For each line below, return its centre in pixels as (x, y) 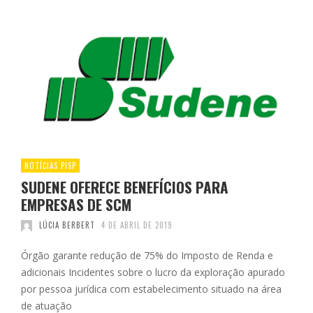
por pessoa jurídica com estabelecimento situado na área (151, 289)
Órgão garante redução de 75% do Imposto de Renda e (147, 256)
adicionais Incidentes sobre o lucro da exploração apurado (153, 272)
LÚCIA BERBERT (67, 225)
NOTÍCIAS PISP (50, 166)
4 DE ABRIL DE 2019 (137, 225)
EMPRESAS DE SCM (76, 205)
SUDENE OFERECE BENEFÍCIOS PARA (125, 187)
